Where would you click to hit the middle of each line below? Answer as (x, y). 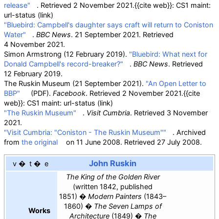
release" (17, 5)
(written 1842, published (113, 186)
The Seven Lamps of (128, 206)
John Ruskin (113, 163)
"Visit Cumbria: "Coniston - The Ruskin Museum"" (85, 132)
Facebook (69, 93)
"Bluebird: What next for (168, 54)
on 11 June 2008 (92, 142)
